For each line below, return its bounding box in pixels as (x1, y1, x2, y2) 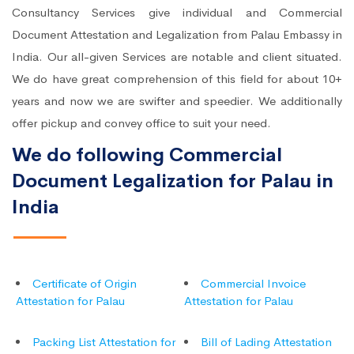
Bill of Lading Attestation (201, 334, 332, 350)
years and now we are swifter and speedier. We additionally (12, 93, 342, 109)
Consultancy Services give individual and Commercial (12, 5, 342, 21)
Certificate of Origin (32, 276, 137, 292)
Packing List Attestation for (32, 334, 175, 350)
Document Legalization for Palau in (12, 169, 333, 194)
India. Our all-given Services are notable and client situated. (12, 49, 342, 65)
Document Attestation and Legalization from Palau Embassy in (12, 27, 342, 43)
